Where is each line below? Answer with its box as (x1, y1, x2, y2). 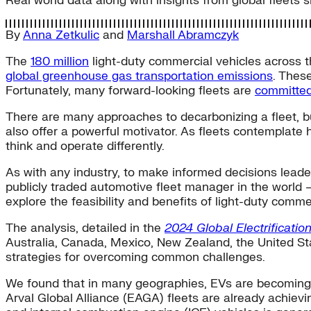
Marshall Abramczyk (127, 28, 239, 43)
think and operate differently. (6, 139, 165, 154)
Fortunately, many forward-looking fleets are (6, 83, 255, 99)
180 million (31, 54, 89, 69)
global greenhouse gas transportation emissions (6, 69, 273, 84)
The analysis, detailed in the (6, 221, 165, 236)
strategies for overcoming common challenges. (6, 250, 265, 265)
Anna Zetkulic (23, 28, 99, 43)
